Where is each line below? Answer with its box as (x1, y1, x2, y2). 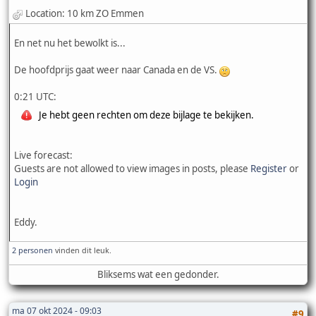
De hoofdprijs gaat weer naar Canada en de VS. (14, 63, 219, 76)
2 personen (12, 244, 53, 255)
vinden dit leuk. (53, 244, 111, 255)
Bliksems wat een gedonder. (97, 267, 219, 281)
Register (250, 162, 287, 175)
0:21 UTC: (14, 90, 56, 103)
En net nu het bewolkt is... (14, 36, 126, 49)
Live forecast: (14, 148, 73, 162)
